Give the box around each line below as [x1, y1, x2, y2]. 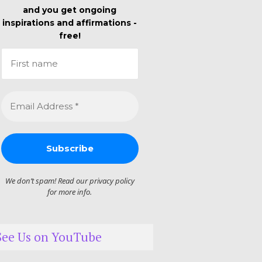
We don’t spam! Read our [5, 175, 89, 187]
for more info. [47, 187, 92, 198]
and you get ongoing [23, 5, 117, 16]
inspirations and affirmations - [2, 18, 137, 29]
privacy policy [89, 175, 135, 187]
